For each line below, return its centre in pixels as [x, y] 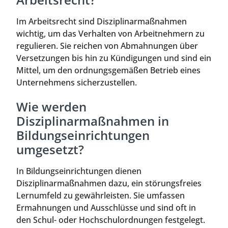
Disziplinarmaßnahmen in [93, 121]
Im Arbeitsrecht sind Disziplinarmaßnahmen [102, 22]
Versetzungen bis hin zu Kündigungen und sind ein [114, 58]
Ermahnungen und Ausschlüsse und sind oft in [106, 208]
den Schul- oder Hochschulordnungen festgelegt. [111, 220]
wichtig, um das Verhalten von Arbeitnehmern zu [110, 34]
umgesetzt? [50, 150]
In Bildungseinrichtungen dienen [79, 171]
